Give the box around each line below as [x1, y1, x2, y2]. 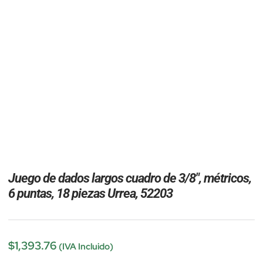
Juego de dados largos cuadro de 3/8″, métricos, [8, 170, 251, 186]
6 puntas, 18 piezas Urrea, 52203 [8, 185, 173, 201]
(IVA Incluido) [59, 240, 113, 252]
